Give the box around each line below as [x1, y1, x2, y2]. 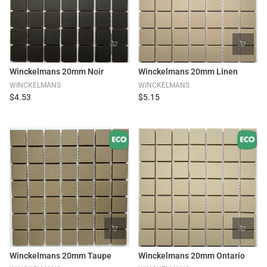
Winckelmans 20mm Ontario [138, 251, 245, 261]
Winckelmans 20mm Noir [10, 66, 104, 76]
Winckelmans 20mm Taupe [10, 251, 111, 261]
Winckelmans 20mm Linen [138, 66, 238, 76]
